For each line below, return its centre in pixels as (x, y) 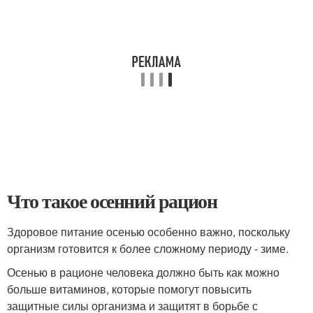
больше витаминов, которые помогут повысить (129, 289)
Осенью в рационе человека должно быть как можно (143, 272)
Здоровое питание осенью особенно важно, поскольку (148, 232)
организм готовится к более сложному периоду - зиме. (148, 248)
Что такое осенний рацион (112, 201)
